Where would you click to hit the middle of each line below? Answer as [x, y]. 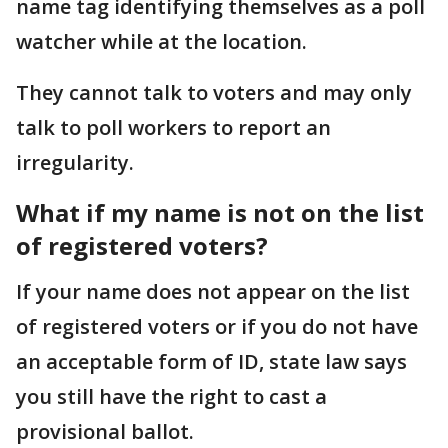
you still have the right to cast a [171, 396]
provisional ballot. [105, 431]
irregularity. [75, 162]
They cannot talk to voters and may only [214, 92]
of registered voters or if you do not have [217, 326]
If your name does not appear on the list [213, 291]
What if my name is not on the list [220, 212]
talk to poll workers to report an [173, 127]
